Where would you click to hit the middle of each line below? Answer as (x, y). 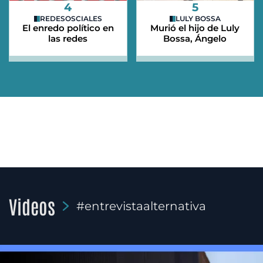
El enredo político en (68, 28)
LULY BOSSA (198, 19)
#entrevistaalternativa (141, 206)
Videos (32, 206)
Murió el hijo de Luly (195, 28)
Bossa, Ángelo (195, 39)
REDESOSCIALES (71, 19)
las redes (68, 39)
